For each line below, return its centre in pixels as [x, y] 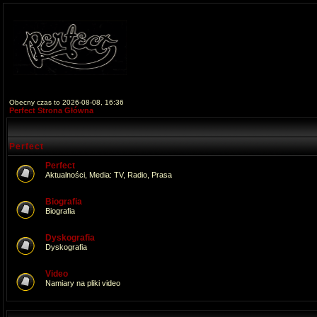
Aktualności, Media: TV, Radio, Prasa [109, 175]
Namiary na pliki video [83, 283]
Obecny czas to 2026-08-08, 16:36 [67, 102]
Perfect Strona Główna [51, 110]
